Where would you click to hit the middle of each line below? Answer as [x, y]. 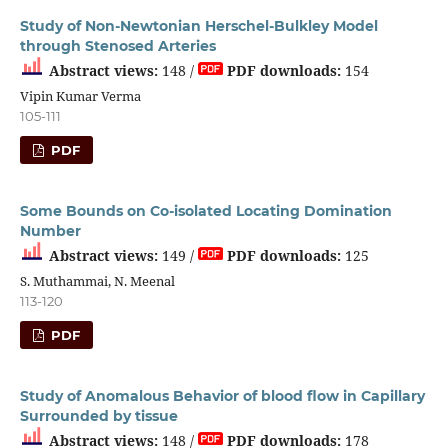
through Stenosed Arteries [117, 45]
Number [50, 230]
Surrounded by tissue [98, 415]
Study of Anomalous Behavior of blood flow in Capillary [222, 395]
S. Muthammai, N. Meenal [97, 280]
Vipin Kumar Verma [80, 95]
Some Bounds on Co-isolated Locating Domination [205, 210]
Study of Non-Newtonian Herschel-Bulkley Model [198, 25]
